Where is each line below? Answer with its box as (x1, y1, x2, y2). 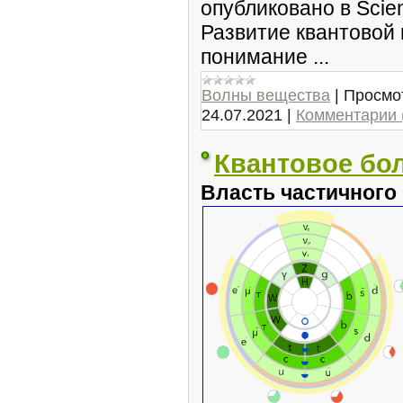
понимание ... (201, 45, 329, 68)
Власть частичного (201, 181, 397, 204)
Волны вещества (201, 85, 330, 104)
